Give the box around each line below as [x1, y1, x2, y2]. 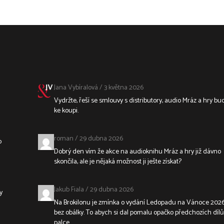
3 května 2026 [103, 81, 143, 93]
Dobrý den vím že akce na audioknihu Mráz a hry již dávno [53, 145, 221, 157]
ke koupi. [53, 104, 78, 116]
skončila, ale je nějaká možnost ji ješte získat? [53, 155, 181, 167]
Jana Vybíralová [53, 81, 98, 93]
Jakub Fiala [53, 183, 84, 195]
